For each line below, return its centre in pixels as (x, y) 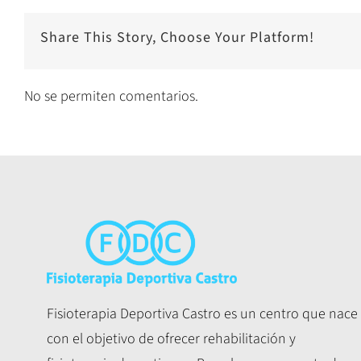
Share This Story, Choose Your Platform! (177, 37)
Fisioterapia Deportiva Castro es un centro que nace (203, 313)
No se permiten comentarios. (111, 97)
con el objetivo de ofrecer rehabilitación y (172, 338)
